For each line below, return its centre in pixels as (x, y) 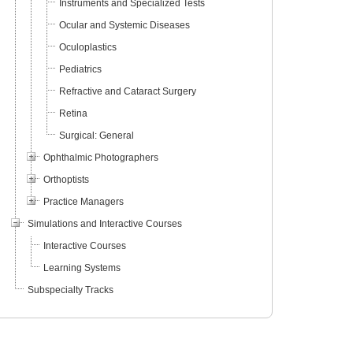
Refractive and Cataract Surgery (127, 92)
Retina (73, 114)
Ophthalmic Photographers (100, 158)
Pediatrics (80, 70)
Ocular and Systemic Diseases (124, 26)
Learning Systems (82, 268)
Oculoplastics (87, 48)
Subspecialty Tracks (70, 290)
